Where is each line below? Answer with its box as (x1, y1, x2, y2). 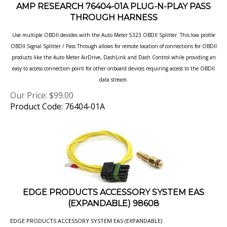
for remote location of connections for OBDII (114, 32, 217, 39)
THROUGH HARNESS (69, 2, 158, 12)
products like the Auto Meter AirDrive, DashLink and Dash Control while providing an (11, 43, 216, 50)
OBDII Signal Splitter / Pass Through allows (10, 32, 115, 39)
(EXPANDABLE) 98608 (68, 188, 159, 198)
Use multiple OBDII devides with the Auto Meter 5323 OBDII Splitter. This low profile (12, 21, 215, 28)
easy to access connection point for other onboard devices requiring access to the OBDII (12, 54, 215, 61)
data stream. (99, 65, 128, 72)
